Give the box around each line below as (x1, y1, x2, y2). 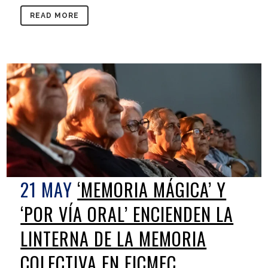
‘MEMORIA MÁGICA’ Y (77, 175, 227, 203)
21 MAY (20, 175, 73, 203)
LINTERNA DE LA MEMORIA (20, 224, 207, 252)
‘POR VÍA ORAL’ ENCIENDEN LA (20, 200, 234, 227)
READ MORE (30, 11, 80, 20)
